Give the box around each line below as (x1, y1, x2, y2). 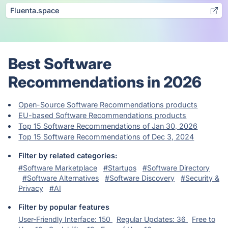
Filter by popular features (18, 203, 110, 211)
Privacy (18, 184, 43, 192)
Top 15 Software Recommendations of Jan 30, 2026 (18, 122, 198, 130)
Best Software (8, 54, 111, 73)
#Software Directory (142, 163, 210, 172)
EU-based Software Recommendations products (18, 111, 187, 120)
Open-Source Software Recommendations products (18, 100, 198, 109)
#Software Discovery (105, 174, 175, 182)
